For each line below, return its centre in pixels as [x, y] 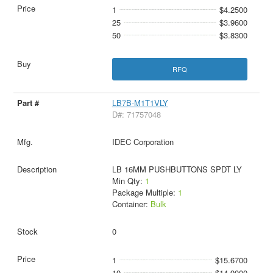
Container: [131, 204]
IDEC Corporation [143, 142]
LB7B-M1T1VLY [140, 103]
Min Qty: [128, 181]
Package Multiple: [145, 193]
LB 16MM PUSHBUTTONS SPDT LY [177, 169]
